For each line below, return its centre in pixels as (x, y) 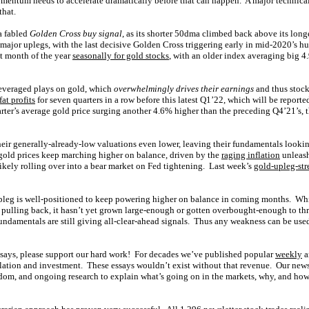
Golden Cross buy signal (75, 33)
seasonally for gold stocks (121, 56)
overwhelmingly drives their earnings (184, 89)
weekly (289, 254)
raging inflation (251, 155)
